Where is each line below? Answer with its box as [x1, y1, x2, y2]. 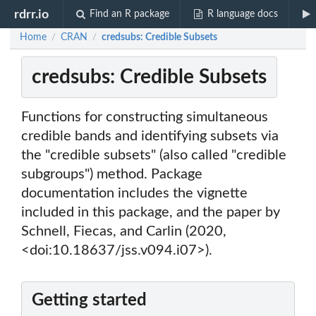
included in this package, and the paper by [21, 205, 280, 220]
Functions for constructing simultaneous [21, 110, 268, 125]
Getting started [32, 292, 147, 310]
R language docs [207, 9, 278, 19]
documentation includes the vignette [21, 186, 248, 201]
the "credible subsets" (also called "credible [21, 148, 286, 163]
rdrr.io [14, 8, 49, 20]
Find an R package [90, 9, 170, 19]
